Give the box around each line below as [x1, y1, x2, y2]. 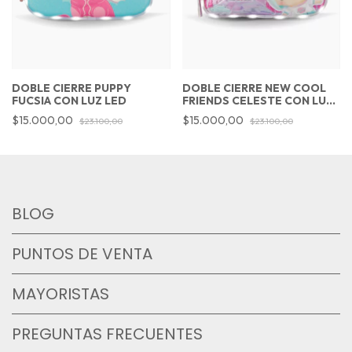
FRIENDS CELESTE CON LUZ [181, 93, 333, 108]
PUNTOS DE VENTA [12, 243, 152, 266]
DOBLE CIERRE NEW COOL [181, 81, 326, 96]
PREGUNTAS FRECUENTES [12, 323, 203, 346]
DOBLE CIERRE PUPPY [12, 81, 131, 96]
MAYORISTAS [12, 283, 109, 306]
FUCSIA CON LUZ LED [12, 93, 126, 108]
